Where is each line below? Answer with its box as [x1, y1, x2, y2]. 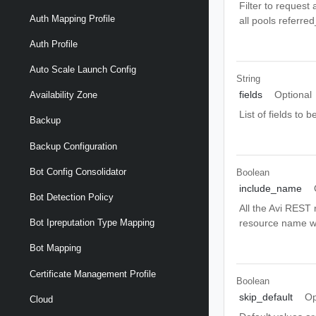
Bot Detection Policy [30, 192, 114, 203]
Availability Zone [30, 90, 97, 101]
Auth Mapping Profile [30, 13, 115, 24]
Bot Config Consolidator [30, 166, 126, 177]
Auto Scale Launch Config [30, 64, 136, 75]
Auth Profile [30, 38, 78, 49]
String [236, 73, 261, 84]
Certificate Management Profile [30, 268, 156, 279]
